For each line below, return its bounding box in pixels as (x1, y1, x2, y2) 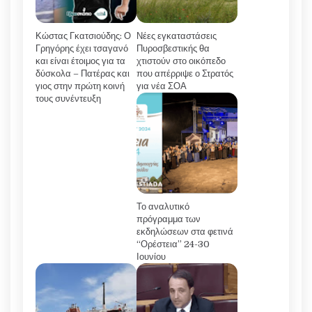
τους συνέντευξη (36, 93, 101, 104)
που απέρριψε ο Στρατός (136, 68, 233, 79)
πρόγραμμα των (136, 214, 201, 225)
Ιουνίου (136, 251, 166, 263)
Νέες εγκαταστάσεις (136, 31, 217, 42)
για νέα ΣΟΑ (136, 81, 187, 92)
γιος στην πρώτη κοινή (36, 81, 125, 92)
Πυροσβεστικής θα (136, 43, 210, 54)
